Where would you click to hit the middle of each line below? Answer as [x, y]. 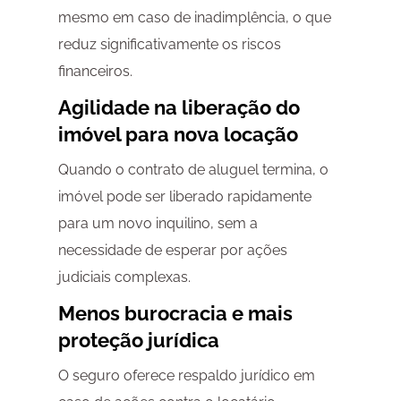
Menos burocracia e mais [175, 314]
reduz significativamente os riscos [169, 45]
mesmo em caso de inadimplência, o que [194, 18]
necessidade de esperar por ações [172, 251]
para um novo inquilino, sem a [158, 224]
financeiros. [95, 72]
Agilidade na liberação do [179, 108]
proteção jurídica [138, 341]
